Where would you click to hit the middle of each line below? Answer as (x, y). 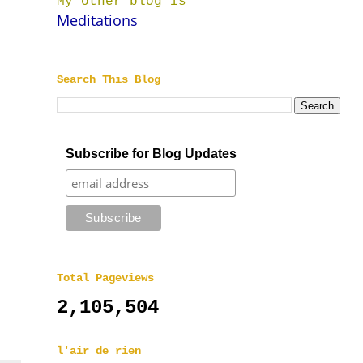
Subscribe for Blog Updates (151, 154)
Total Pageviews (105, 278)
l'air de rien (99, 351)
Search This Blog (109, 79)
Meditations (97, 20)
